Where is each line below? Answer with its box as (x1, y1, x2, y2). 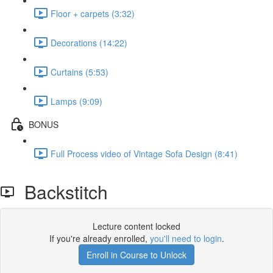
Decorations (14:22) (51, 36, 127, 49)
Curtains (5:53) (51, 65, 108, 78)
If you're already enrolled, (49, 232, 150, 244)
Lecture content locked (93, 220, 180, 232)
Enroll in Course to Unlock (87, 249, 186, 261)
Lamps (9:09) (51, 94, 102, 107)
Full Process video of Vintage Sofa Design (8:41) (51, 147, 238, 160)
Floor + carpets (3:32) (51, 7, 135, 19)
